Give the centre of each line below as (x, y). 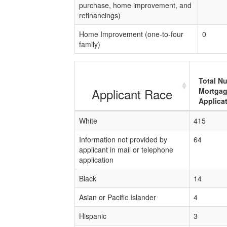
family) (90, 44)
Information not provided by (123, 139)
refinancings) (100, 15)
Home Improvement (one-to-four (131, 34)
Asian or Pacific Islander (118, 197)
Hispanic (93, 216)
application (96, 160)
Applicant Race (132, 94)
